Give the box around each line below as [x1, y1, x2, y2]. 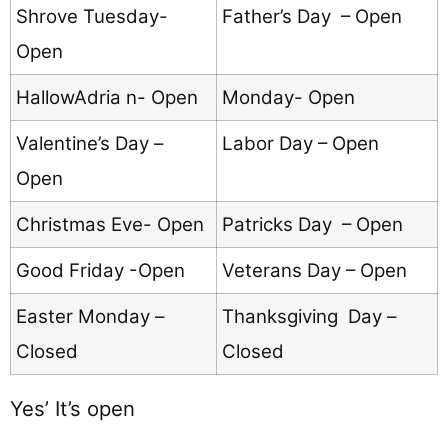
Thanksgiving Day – [222, 305, 396, 329]
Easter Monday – [16, 305, 164, 329]
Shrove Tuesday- [16, 5, 168, 29]
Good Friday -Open [16, 259, 185, 283]
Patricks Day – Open [222, 213, 403, 237]
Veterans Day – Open [222, 259, 407, 283]
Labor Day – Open [222, 132, 379, 156]
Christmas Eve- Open [16, 213, 204, 237]
